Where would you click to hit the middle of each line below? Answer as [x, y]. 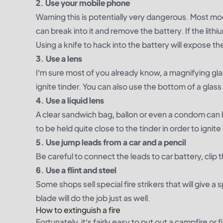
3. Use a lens [59, 58]
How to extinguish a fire [78, 210]
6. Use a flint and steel [76, 170]
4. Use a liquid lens [70, 100]
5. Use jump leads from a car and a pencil [111, 142]
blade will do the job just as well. [93, 198]
